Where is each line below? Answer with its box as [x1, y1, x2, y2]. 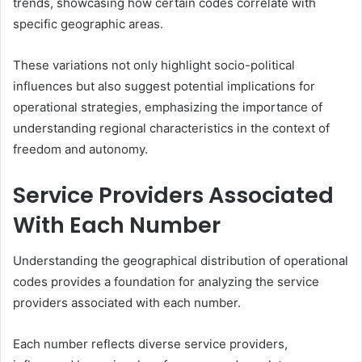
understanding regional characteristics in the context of [13, 120, 330, 136]
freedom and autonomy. [13, 141, 148, 157]
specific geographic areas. [13, 15, 163, 32]
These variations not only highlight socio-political [13, 57, 295, 73]
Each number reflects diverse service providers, [13, 336, 288, 352]
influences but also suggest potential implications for [13, 78, 315, 94]
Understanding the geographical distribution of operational [13, 253, 348, 269]
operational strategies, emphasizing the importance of [13, 99, 322, 115]
